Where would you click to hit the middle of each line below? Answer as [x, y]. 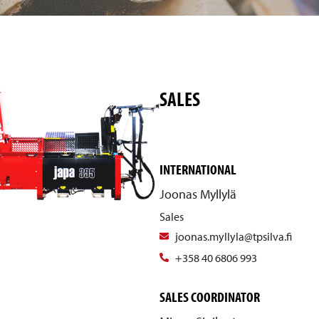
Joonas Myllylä [198, 194]
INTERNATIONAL [198, 169]
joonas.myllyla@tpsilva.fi [234, 236]
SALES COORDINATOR [210, 296]
